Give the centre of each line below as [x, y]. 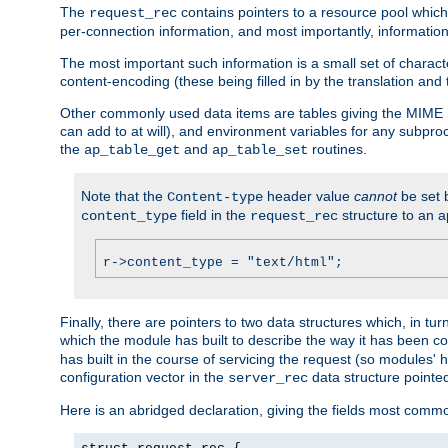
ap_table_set [260, 149]
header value [308, 195]
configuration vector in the [144, 376]
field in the [213, 214]
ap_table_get [132, 149]
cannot [375, 195]
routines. [337, 148]
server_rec [268, 377]
